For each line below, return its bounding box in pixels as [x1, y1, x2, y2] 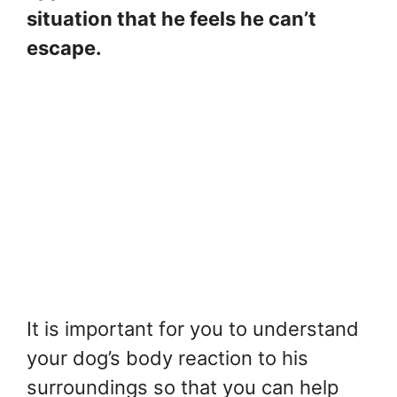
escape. [27, 36, 102, 59]
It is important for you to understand [27, 317, 359, 341]
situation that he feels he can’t [27, 7, 316, 30]
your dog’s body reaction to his [27, 346, 308, 370]
